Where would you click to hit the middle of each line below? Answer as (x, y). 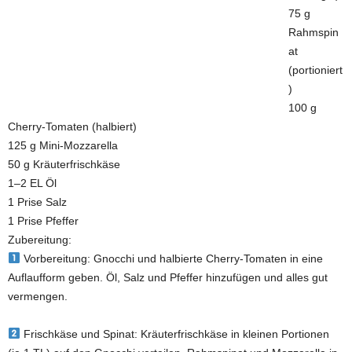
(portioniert (315, 70)
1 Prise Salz (37, 202)
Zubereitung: (40, 239)
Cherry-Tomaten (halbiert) (72, 126)
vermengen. (38, 296)
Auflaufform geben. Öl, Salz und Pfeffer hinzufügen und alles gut (168, 277)
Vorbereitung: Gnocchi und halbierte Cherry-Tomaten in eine (171, 258)
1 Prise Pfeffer (43, 220)
